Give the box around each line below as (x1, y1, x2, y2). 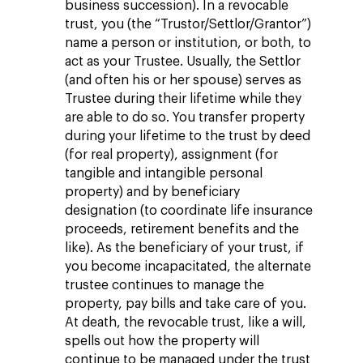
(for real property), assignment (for (65, 148, 278, 161)
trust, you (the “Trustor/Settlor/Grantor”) (65, 18, 311, 31)
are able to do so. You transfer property (65, 111, 305, 124)
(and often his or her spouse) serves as (65, 74, 301, 87)
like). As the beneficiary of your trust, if (65, 241, 304, 254)
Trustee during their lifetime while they (65, 92, 301, 105)
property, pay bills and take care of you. (65, 297, 306, 310)
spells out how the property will (65, 335, 259, 348)
